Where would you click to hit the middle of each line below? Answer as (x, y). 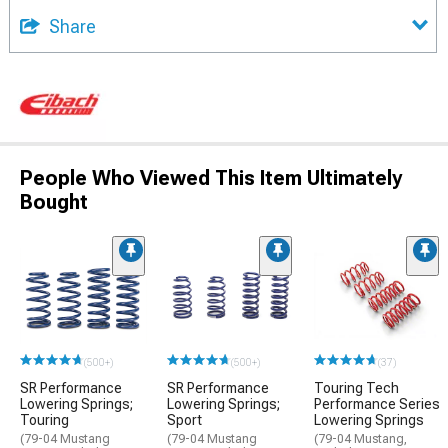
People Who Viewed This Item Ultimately (211, 178)
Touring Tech (356, 387)
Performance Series (377, 403)
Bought (54, 202)
